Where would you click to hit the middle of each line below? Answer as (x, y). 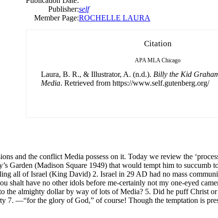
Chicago (171, 60)
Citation (158, 43)
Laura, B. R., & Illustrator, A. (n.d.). (97, 74)
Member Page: (56, 18)
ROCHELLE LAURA (115, 18)
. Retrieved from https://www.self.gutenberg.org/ (135, 83)
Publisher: (64, 9)
